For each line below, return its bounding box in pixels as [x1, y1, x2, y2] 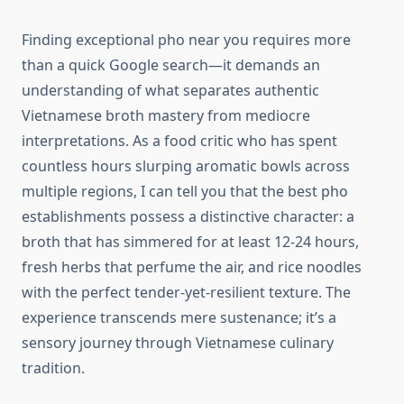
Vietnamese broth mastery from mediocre [22, 106, 310, 126]
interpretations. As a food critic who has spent [22, 131, 337, 151]
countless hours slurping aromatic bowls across [22, 156, 350, 177]
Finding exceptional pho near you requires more [22, 30, 351, 50]
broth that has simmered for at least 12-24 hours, [22, 232, 359, 252]
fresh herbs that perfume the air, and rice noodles [22, 257, 362, 278]
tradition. [22, 358, 85, 379]
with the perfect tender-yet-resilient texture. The [22, 282, 351, 303]
